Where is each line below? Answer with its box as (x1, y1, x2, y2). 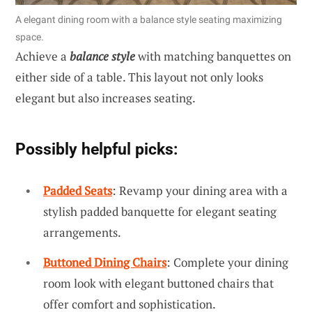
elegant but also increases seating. (15, 89, 196, 106)
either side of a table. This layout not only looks (15, 68, 263, 85)
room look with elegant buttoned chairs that (43, 275, 274, 292)
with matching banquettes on (135, 47, 291, 64)
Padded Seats (43, 182, 112, 198)
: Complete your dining (166, 254, 288, 271)
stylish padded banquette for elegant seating (43, 203, 276, 219)
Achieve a (15, 47, 70, 64)
